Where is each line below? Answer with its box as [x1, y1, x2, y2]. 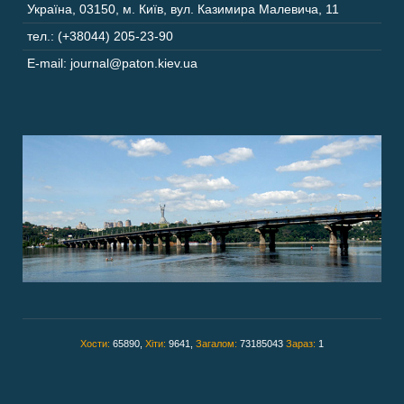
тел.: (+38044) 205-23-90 [27, 29, 173, 43]
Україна [27, 2, 72, 16]
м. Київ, [123, 2, 167, 16]
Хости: [80, 338, 113, 350]
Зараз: [286, 338, 318, 350]
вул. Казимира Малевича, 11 [170, 2, 339, 16]
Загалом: [196, 338, 240, 350]
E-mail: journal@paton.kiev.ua [27, 56, 197, 70]
